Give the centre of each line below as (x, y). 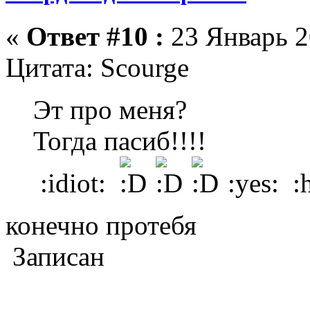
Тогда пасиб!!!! (120, 140)
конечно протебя (101, 225)
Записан (55, 256)
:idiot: (76, 183)
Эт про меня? (110, 109)
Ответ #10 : (95, 36)
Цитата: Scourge (97, 67)
